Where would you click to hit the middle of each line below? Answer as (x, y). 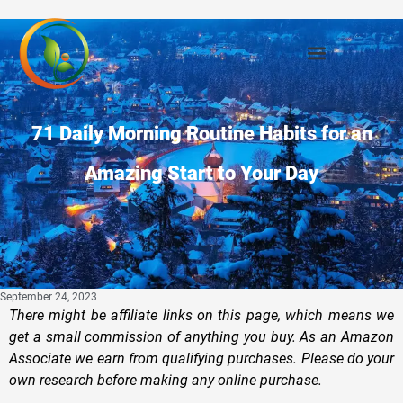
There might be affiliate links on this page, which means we (201, 315)
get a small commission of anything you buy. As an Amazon (201, 336)
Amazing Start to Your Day (201, 173)
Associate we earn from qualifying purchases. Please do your (201, 358)
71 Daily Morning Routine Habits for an (201, 133)
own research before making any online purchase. (166, 380)
